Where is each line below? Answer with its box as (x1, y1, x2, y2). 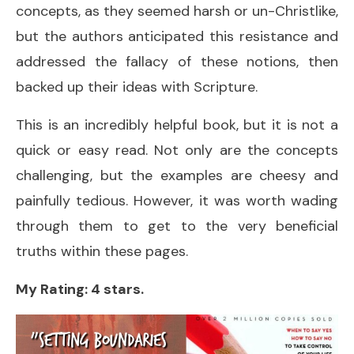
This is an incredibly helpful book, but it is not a (16, 115, 338, 135)
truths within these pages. (16, 242, 188, 262)
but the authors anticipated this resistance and (16, 27, 338, 47)
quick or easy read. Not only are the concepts (16, 141, 338, 160)
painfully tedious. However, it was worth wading (16, 191, 338, 211)
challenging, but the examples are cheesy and (16, 166, 338, 186)
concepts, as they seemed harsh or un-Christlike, (16, 2, 338, 21)
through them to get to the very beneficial (16, 217, 338, 236)
